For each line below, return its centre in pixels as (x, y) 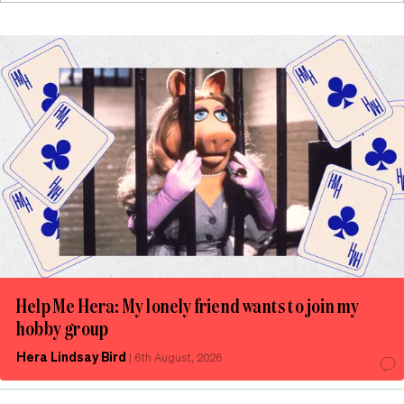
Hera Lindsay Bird (71, 356)
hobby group (63, 327)
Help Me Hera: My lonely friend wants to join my (188, 305)
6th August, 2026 (178, 357)
